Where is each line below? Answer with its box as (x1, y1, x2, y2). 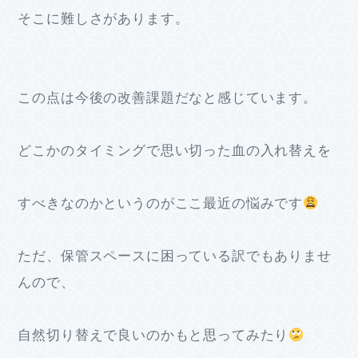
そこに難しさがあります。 (18, 11, 189, 27)
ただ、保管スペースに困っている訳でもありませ (18, 249, 332, 265)
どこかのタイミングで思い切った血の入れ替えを (18, 143, 332, 159)
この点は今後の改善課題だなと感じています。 (18, 90, 317, 106)
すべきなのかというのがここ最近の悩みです (18, 196, 304, 212)
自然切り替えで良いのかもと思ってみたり (18, 328, 289, 344)
